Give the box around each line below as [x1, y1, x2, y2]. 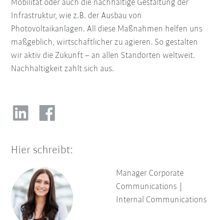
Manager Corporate [116, 169, 184, 179]
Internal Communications [116, 195, 207, 205]
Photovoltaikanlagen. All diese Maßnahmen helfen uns [11, 25, 203, 34]
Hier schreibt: [11, 145, 73, 157]
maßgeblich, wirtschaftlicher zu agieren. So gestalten [11, 38, 198, 48]
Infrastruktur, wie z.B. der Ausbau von [11, 11, 142, 21]
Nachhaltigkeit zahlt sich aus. [11, 64, 118, 74]
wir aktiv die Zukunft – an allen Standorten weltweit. [11, 51, 195, 61]
